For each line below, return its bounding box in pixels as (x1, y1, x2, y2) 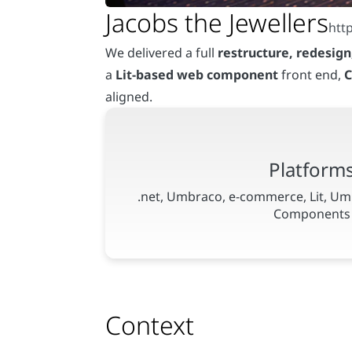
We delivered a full (105, 43, 218, 61)
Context (105, 308, 195, 343)
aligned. (105, 87, 153, 105)
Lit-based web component (115, 65, 282, 83)
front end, (281, 65, 345, 83)
